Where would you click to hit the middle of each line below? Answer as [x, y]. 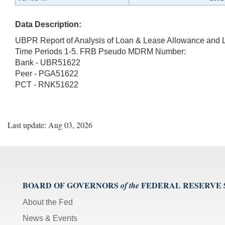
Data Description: [48, 24]
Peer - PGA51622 [47, 73]
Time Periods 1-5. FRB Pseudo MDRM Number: [100, 51]
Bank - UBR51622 [48, 62]
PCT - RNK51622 [47, 84]
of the [130, 185]
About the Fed [48, 202]
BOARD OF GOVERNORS [71, 185]
